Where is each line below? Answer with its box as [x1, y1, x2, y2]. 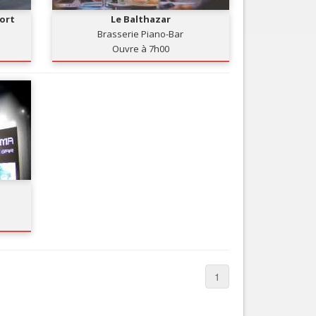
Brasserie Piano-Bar [97, 28, 184, 40]
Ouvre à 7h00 [111, 42, 169, 55]
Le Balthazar [110, 13, 171, 25]
